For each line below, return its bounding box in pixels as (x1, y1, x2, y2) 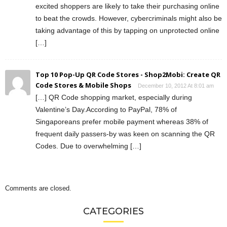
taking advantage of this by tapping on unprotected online (35, 26, 219, 34)
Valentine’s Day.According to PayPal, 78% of (35, 105, 177, 113)
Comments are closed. (5, 184, 71, 192)
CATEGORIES (83, 205, 144, 217)
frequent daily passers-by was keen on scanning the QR (35, 129, 215, 138)
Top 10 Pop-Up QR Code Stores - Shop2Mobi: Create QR (35, 69, 220, 79)
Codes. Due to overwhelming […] (35, 141, 141, 150)
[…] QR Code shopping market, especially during (35, 93, 192, 101)
